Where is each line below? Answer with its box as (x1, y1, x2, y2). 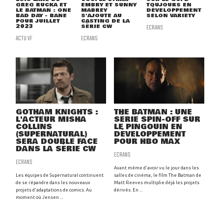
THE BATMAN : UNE (114, 107, 192, 118)
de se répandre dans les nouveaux (16, 180, 90, 186)
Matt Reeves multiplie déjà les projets (114, 180, 199, 186)
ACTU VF (16, 33, 32, 44)
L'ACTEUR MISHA (16, 114, 86, 126)
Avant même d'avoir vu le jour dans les (114, 165, 199, 171)
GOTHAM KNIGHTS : (16, 107, 98, 118)
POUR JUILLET (16, 17, 60, 26)
